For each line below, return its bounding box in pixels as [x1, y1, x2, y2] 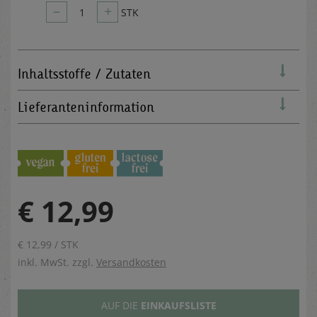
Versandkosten [96, 255, 166, 269]
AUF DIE [100, 298, 141, 312]
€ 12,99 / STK [18, 237, 79, 251]
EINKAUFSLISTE [140, 298, 217, 312]
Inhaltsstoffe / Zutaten [18, 64, 151, 82]
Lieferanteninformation [18, 98, 154, 115]
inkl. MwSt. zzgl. [18, 255, 96, 269]
